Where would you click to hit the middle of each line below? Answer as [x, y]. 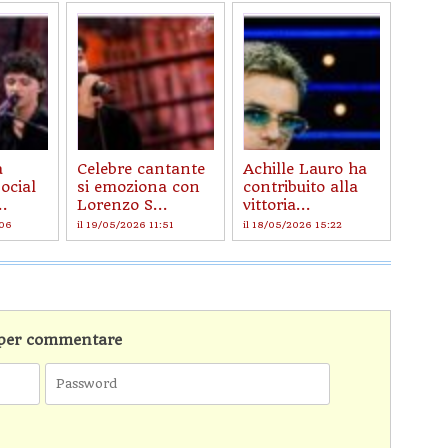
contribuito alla [300, 186]
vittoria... [277, 204]
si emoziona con [138, 186]
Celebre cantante [141, 168]
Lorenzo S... [122, 204]
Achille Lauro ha [305, 168]
